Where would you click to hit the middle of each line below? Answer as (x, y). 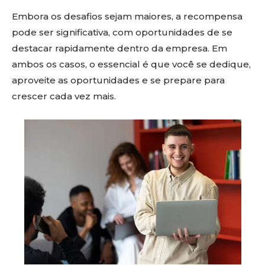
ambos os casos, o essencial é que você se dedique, (131, 64)
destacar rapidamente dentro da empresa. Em (119, 48)
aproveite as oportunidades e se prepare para (118, 80)
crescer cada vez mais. (64, 96)
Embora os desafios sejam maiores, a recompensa (127, 16)
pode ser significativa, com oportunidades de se (122, 32)
